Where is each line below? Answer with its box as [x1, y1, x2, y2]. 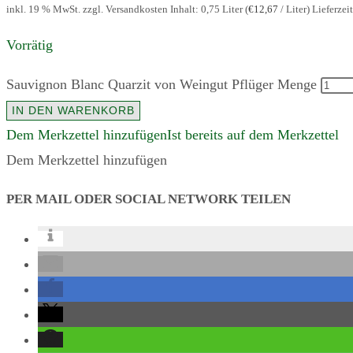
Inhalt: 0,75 [170, 2, 222, 15]
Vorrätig [6, 36, 53, 53]
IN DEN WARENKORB [12, 103, 135, 117]
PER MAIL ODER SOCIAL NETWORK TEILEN [6, 191, 291, 207]
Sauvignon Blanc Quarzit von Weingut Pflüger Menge [6, 76, 317, 92]
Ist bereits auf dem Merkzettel [167, 126, 339, 143]
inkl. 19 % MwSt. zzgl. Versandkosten [6, 2, 168, 15]
